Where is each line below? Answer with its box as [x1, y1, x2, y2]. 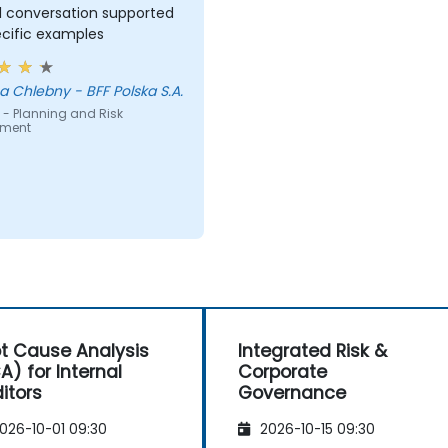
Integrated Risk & [238, 338, 387, 363]
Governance [238, 380, 346, 405]
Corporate [238, 359, 327, 384]
